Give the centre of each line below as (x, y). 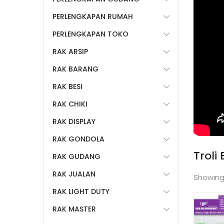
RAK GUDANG (76, 156)
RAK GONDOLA (78, 139)
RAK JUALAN (74, 174)
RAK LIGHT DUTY (81, 191)
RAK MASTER (74, 209)
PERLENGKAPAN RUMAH (93, 16)
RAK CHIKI (70, 104)
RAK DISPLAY (74, 121)
